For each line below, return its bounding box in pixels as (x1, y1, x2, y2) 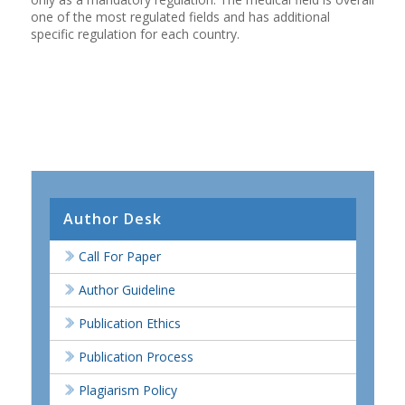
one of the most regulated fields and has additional (30, 8, 330, 26)
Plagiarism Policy (78, 381, 177, 400)
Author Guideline (78, 281, 175, 299)
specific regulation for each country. (30, 25, 240, 43)
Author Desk (62, 209, 162, 230)
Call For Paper (78, 248, 161, 266)
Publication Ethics (78, 315, 181, 333)
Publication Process (78, 348, 193, 366)
